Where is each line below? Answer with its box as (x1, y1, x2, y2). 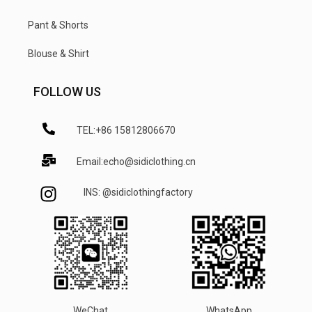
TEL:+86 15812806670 (76, 125, 175, 136)
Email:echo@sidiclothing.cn (76, 156, 196, 168)
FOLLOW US (33, 84, 101, 99)
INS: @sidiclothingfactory (83, 186, 193, 198)
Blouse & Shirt (28, 47, 89, 59)
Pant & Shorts (28, 19, 88, 31)
